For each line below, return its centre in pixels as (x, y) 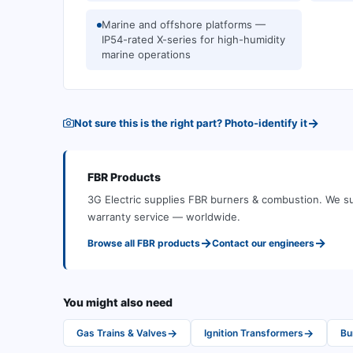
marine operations (146, 54)
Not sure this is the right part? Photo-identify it (191, 123)
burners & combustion (265, 199)
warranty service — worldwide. (164, 217)
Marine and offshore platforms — (184, 24)
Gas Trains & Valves (122, 333)
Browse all (111, 243)
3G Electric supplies (136, 199)
